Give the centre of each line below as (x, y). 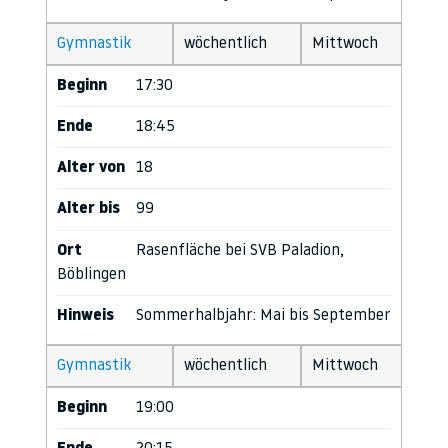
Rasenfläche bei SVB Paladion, (240, 250)
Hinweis (85, 315)
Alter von (91, 168)
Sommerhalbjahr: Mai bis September (263, 315)
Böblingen (91, 274)
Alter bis (88, 209)
